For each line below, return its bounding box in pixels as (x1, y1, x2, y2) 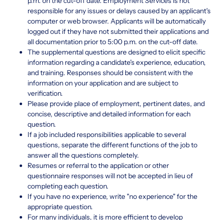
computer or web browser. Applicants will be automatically (27, 16, 206, 26)
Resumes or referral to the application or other (27, 161, 169, 170)
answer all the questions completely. (27, 150, 139, 160)
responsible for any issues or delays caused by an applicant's (27, 6, 211, 15)
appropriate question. (27, 202, 93, 211)
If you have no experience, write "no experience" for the (27, 192, 197, 201)
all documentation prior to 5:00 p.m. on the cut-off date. (27, 37, 198, 46)
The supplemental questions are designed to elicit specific (27, 47, 205, 56)
